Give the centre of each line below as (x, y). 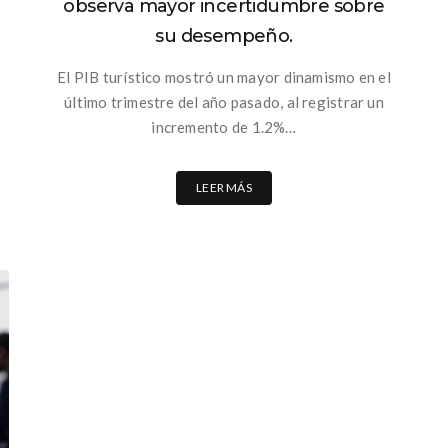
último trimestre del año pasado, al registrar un (224, 102)
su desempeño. (224, 36)
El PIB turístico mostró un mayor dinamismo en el (224, 77)
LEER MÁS (224, 188)
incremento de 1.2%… (224, 127)
